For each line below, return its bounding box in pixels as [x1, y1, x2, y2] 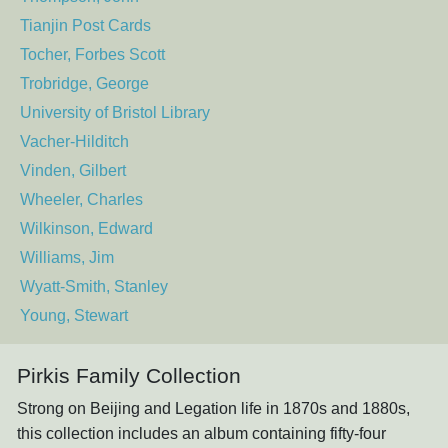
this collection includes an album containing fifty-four [17, 425, 386, 443]
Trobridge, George [20, 75, 149, 93]
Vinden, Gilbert [20, 162, 126, 180]
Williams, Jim [20, 249, 114, 267]
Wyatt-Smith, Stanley [20, 278, 168, 296]
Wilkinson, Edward [20, 220, 153, 238]
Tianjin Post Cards [20, 17, 151, 35]
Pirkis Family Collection [17, 364, 241, 388]
